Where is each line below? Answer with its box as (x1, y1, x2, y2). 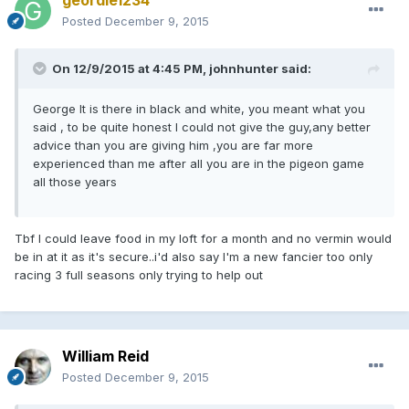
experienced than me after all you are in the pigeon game (33, 155, 364, 171)
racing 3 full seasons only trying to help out (15, 267, 263, 282)
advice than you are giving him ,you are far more (33, 137, 313, 152)
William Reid (62, 346, 149, 365)
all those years (33, 173, 117, 189)
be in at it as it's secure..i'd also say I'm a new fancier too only (15, 248, 372, 264)
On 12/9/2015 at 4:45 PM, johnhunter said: (52, 60, 311, 76)
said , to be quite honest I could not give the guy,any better (33, 119, 371, 134)
